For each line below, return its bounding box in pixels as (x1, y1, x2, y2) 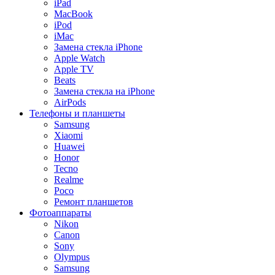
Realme (54, 174, 83, 185)
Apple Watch (54, 52, 105, 63)
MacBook (54, 8, 93, 19)
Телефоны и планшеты (29, 107, 125, 118)
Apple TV (54, 63, 94, 74)
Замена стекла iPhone (54, 41, 142, 52)
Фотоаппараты (29, 207, 91, 218)
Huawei (54, 141, 85, 152)
